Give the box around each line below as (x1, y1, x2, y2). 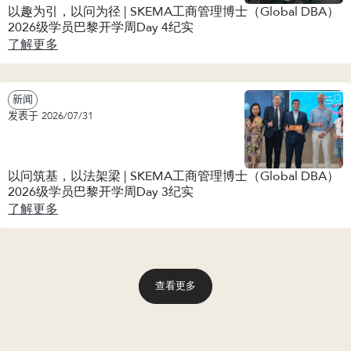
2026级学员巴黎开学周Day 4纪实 (8, 19, 194, 37)
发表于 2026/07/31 (8, 109, 93, 124)
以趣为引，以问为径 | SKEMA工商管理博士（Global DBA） (8, 3, 339, 21)
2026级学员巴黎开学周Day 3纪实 (8, 183, 194, 201)
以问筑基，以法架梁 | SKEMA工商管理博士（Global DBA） (8, 168, 339, 186)
